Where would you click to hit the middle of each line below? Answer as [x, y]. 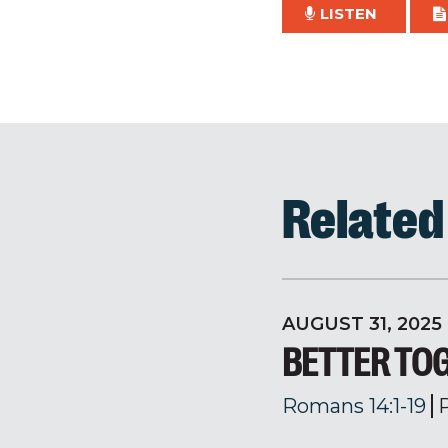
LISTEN [348, 13]
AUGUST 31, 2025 [362, 324]
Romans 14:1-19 [354, 406]
